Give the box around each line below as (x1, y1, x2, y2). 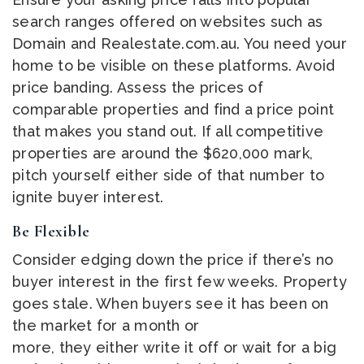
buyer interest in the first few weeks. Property (12, 273, 347, 291)
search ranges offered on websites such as (12, 13, 323, 31)
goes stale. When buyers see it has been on (12, 295, 329, 313)
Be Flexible (12, 222, 90, 242)
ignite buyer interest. (12, 188, 164, 206)
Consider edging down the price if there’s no (12, 251, 333, 269)
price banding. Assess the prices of (12, 79, 263, 97)
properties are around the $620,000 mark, (12, 145, 313, 162)
